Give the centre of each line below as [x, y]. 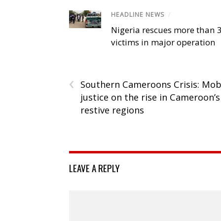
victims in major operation [163, 42]
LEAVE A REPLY [94, 167]
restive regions [112, 110]
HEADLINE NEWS [138, 15]
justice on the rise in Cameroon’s [150, 97]
